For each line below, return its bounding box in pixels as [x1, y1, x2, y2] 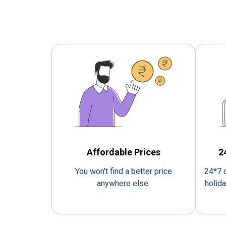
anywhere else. [97, 179, 150, 188]
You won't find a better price [75, 166, 172, 176]
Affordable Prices [86, 147, 160, 157]
